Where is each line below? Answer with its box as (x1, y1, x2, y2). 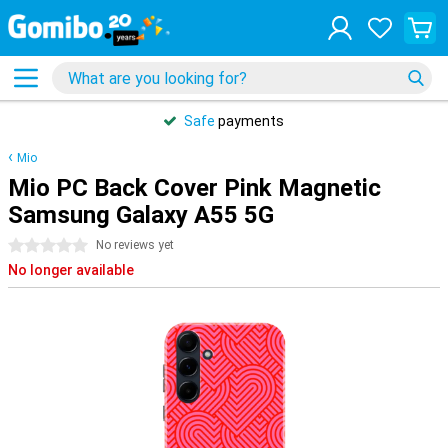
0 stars (8, 238, 54, 254)
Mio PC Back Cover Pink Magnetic (8, 174, 381, 202)
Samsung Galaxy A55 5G (8, 201, 274, 229)
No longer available (8, 262, 134, 278)
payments (215, 113, 284, 129)
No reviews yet (96, 238, 174, 252)
